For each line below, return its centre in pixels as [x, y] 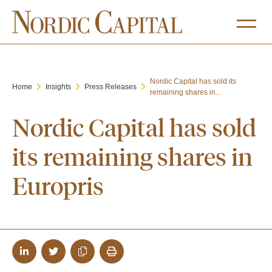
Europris [58, 185]
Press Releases [110, 87]
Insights [58, 87]
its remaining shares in [132, 156]
